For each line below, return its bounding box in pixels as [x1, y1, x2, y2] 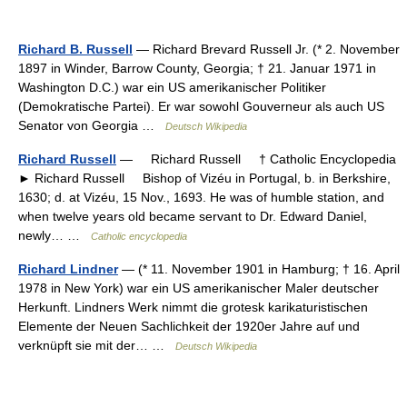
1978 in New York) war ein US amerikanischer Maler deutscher [18, 281, 379, 295]
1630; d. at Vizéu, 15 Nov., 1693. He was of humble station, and [18, 190, 384, 204]
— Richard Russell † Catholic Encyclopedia [116, 152, 396, 166]
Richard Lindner [18, 262, 118, 276]
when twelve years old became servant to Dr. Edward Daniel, [18, 209, 367, 223]
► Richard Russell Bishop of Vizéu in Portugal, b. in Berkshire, [18, 171, 391, 185]
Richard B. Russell [18, 42, 133, 56]
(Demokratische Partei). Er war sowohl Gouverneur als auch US [18, 99, 384, 114]
